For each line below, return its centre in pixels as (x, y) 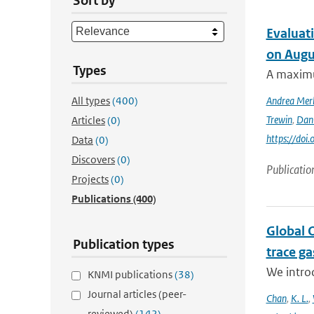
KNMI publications (131, 274)
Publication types (124, 244)
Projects (90, 179)
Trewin (279, 120)
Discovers (93, 159)
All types (91, 101)
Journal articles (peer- (137, 294)
